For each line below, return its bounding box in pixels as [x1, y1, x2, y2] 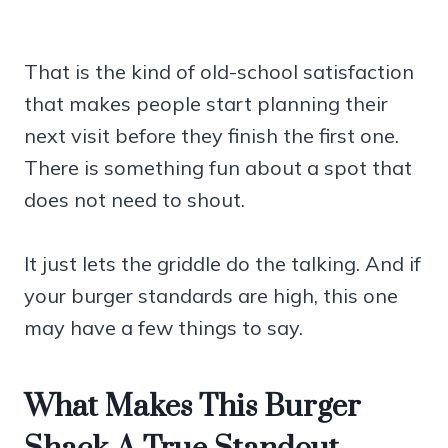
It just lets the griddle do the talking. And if [24, 250, 421, 276]
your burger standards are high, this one [24, 282, 398, 308]
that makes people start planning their [24, 90, 388, 116]
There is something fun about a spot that [24, 154, 412, 180]
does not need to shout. [24, 186, 245, 212]
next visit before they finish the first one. [24, 122, 399, 148]
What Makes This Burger [24, 387, 361, 426]
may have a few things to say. [24, 314, 303, 340]
